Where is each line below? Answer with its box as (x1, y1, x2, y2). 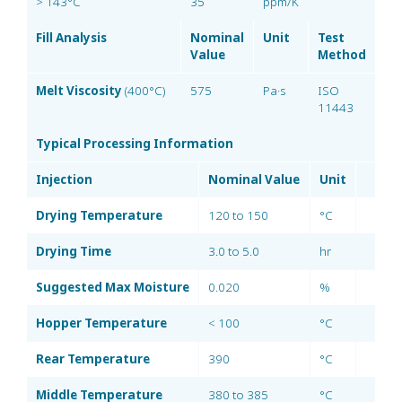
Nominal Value (208, 171, 300, 188)
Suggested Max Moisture (36, 279, 189, 295)
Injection (36, 171, 92, 188)
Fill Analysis (36, 30, 107, 46)
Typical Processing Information (36, 135, 233, 152)
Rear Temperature (36, 351, 150, 367)
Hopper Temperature (36, 315, 167, 331)
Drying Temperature (36, 207, 162, 223)
